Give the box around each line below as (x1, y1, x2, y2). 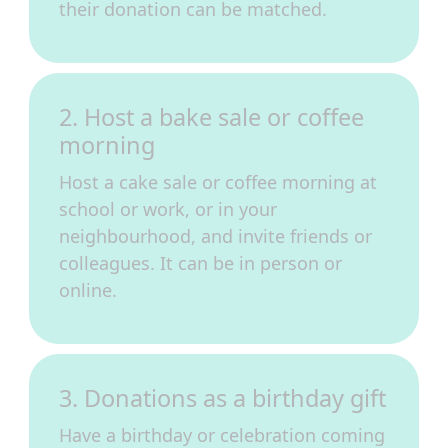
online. (59, 278, 117, 302)
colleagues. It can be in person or (59, 251, 342, 275)
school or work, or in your (59, 197, 277, 221)
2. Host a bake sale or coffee (59, 101, 364, 133)
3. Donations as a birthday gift (59, 382, 386, 414)
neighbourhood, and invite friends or (59, 224, 372, 248)
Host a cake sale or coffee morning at (59, 170, 377, 194)
